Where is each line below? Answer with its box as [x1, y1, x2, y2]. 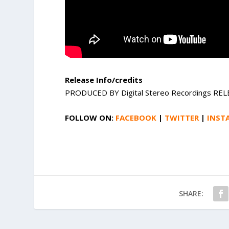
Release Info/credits [65, 75, 143, 85]
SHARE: [178, 189, 203, 199]
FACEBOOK [116, 112, 157, 123]
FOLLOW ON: [65, 112, 116, 123]
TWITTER [165, 112, 199, 123]
